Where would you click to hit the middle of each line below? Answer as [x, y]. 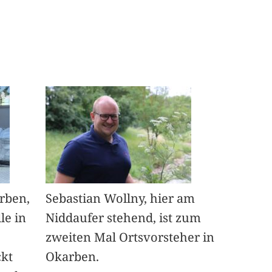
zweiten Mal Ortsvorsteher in [130, 237]
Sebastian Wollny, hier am [120, 199]
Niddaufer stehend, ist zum [123, 218]
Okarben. [72, 257]
